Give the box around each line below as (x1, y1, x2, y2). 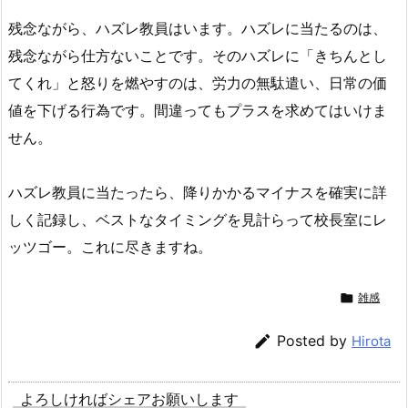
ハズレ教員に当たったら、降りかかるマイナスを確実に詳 (8, 183, 387, 202)
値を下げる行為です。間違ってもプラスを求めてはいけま (8, 101, 387, 120)
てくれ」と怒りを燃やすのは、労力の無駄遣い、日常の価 (8, 74, 387, 93)
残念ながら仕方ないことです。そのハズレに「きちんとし (8, 46, 387, 66)
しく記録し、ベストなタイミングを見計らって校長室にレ (8, 210, 387, 229)
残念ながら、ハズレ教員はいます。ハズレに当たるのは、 (8, 19, 387, 38)
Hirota (352, 331, 391, 350)
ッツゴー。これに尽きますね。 (8, 238, 212, 257)
